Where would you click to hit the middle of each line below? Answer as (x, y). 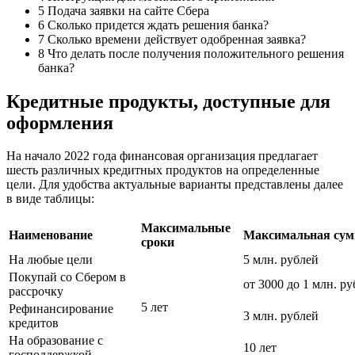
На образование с (56, 341)
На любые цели (51, 260)
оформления (60, 122)
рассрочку (36, 292)
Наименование (51, 235)
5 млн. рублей (281, 260)
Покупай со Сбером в (67, 277)
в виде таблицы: (50, 199)
